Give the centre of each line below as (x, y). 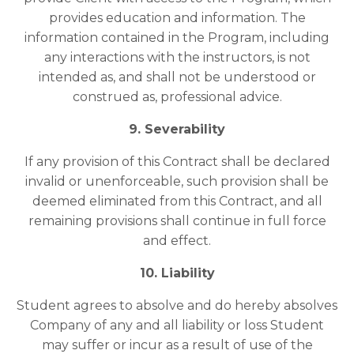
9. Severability (177, 130)
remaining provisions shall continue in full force (177, 221)
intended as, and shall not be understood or (177, 77)
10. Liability (177, 273)
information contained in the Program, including (177, 38)
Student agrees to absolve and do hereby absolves (177, 306)
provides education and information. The (177, 18)
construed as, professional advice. (177, 97)
